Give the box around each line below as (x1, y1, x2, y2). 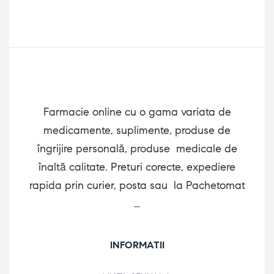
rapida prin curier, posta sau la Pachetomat (29, 179, 245, 193)
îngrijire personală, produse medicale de (37, 142, 237, 156)
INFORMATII (109, 239, 165, 251)
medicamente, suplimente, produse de (43, 124, 231, 138)
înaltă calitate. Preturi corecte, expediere (39, 160, 235, 174)
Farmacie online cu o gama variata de (43, 105, 231, 119)
